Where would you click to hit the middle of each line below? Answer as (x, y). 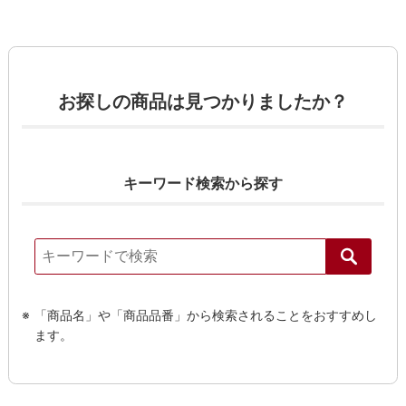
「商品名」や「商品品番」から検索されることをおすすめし (205, 314)
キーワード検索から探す (203, 184)
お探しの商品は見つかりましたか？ (203, 102)
